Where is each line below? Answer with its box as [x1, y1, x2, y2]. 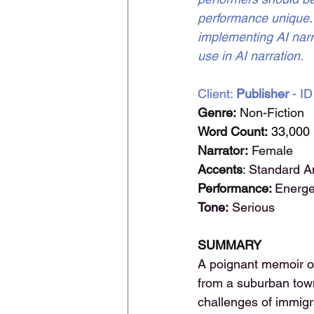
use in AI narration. [198, 48, 303, 63]
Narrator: [198, 143, 248, 158]
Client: [198, 86, 236, 101]
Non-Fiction [236, 105, 304, 120]
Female [248, 143, 293, 158]
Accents [198, 162, 243, 177]
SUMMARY [198, 238, 261, 252]
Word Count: [198, 124, 268, 139]
